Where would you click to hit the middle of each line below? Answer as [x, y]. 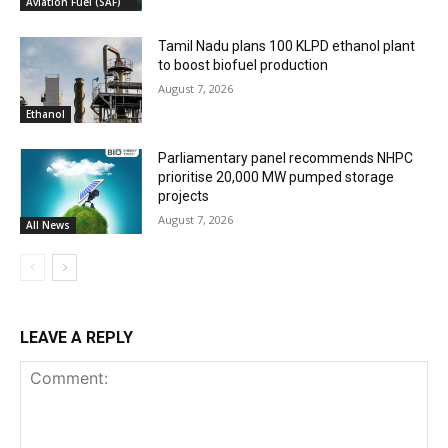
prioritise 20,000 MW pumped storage [276, 176]
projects [184, 195]
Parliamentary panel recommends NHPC [286, 157]
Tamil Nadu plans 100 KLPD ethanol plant [287, 46]
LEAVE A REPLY [76, 338]
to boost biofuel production [243, 65]
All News [48, 225]
